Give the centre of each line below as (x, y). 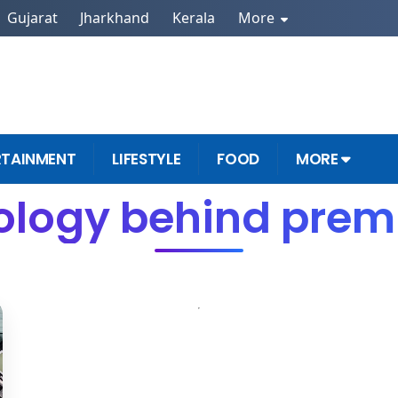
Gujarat (32, 18)
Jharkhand (115, 18)
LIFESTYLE (147, 159)
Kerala (193, 18)
